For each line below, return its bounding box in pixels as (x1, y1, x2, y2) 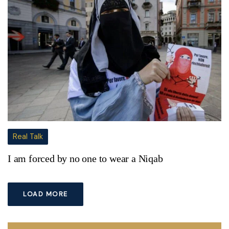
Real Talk (13, 131, 43, 142)
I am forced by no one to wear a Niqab (8, 152, 163, 164)
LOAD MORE (23, 189, 68, 198)
